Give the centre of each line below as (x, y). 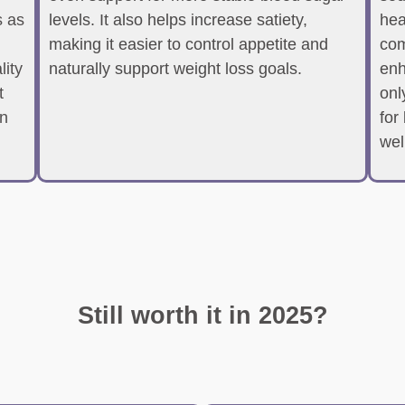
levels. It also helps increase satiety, (178, 20)
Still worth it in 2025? (202, 316)
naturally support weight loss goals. (175, 69)
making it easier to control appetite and (188, 44)
